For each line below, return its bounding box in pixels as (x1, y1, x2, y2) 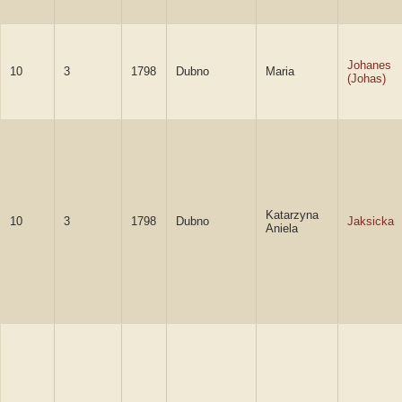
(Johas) (347, 72, 386, 85)
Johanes (347, 58, 391, 72)
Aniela (266, 222, 298, 235)
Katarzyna (266, 208, 319, 222)
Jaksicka (347, 214, 394, 228)
